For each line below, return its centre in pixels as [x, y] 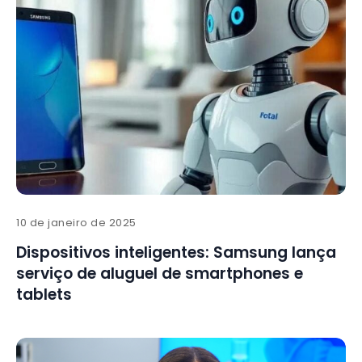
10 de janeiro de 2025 [76, 223]
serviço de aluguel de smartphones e [160, 274]
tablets [44, 295]
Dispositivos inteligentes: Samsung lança [176, 253]
